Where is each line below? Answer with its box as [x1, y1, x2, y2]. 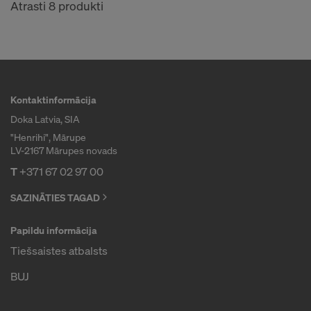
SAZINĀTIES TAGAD [10, 190, 100, 204]
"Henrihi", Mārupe [10, 130, 86, 144]
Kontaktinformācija [10, 92, 96, 106]
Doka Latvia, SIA [10, 112, 80, 126]
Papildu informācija [10, 223, 97, 237]
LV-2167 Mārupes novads [10, 143, 117, 157]
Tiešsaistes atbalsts [10, 242, 108, 258]
